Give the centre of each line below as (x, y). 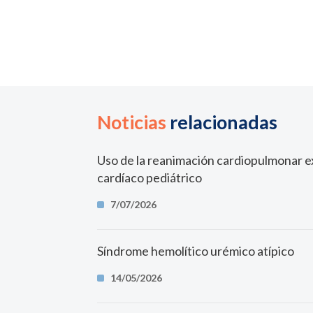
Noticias (132, 122)
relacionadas (222, 122)
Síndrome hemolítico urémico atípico (196, 251)
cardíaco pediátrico (150, 177)
